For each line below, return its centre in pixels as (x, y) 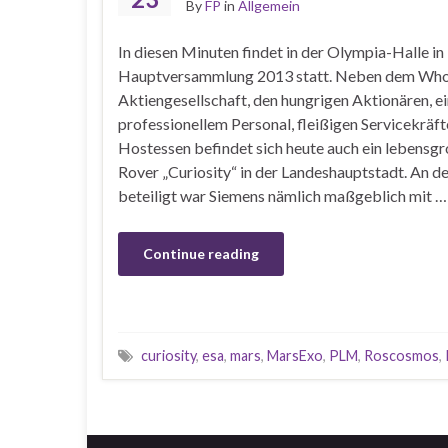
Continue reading (201, 253)
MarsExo (295, 355)
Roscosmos (401, 355)
